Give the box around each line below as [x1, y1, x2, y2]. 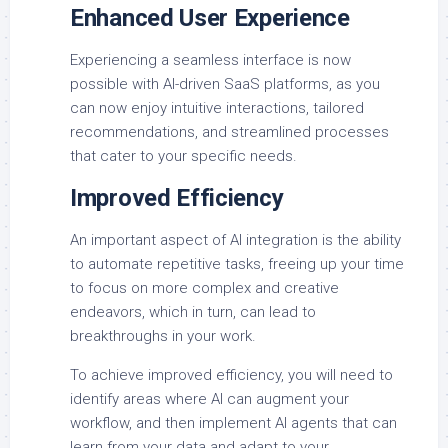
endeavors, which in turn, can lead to [70, 303, 316, 322]
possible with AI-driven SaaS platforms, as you [70, 75, 380, 94]
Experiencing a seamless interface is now [70, 51, 351, 70]
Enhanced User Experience [70, 4, 350, 33]
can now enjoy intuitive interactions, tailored [70, 99, 364, 118]
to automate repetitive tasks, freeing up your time [70, 255, 404, 274]
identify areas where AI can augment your [70, 390, 349, 409]
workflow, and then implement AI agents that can [70, 414, 397, 433]
